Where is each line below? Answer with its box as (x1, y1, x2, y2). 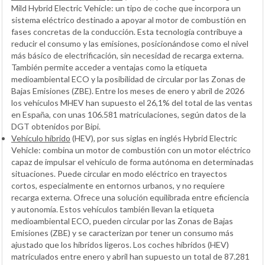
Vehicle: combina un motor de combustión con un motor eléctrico (11, 144, 251, 155)
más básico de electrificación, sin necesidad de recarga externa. (11, 50, 244, 60)
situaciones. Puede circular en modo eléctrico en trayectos (11, 168, 227, 179)
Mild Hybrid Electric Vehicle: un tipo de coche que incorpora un (11, 2, 241, 13)
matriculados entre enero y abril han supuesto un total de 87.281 (11, 251, 250, 261)
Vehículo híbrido (11, 132, 70, 143)
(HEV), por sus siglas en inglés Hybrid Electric (70, 132, 237, 143)
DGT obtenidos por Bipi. (11, 121, 101, 131)
